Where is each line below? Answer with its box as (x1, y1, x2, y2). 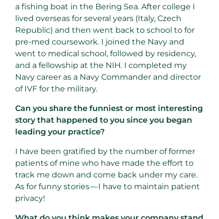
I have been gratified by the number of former (15, 146, 195, 156)
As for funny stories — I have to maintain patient (15, 181, 200, 191)
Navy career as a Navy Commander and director (15, 72, 201, 82)
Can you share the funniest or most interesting (15, 103, 203, 113)
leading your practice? (15, 127, 105, 136)
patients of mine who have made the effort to (15, 158, 194, 168)
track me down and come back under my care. (15, 170, 197, 179)
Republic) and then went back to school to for (15, 25, 195, 35)
